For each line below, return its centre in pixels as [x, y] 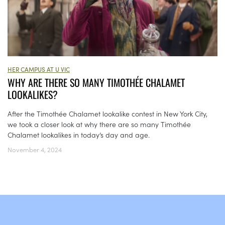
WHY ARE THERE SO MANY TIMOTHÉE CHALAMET [96, 83]
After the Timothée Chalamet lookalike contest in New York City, [107, 114]
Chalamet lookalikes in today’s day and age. [79, 135]
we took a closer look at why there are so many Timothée [99, 124]
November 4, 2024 [35, 150]
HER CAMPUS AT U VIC [39, 69]
